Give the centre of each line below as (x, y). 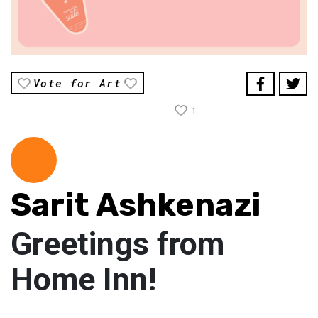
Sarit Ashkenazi (136, 205)
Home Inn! (83, 280)
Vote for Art (78, 83)
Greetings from (117, 244)
